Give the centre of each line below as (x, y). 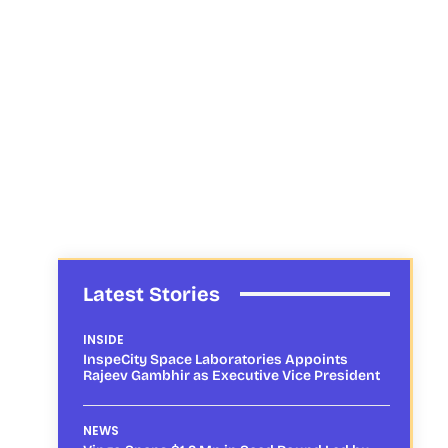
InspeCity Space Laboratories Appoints (215, 359)
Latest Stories (151, 293)
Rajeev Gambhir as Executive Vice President (231, 375)
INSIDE (103, 339)
